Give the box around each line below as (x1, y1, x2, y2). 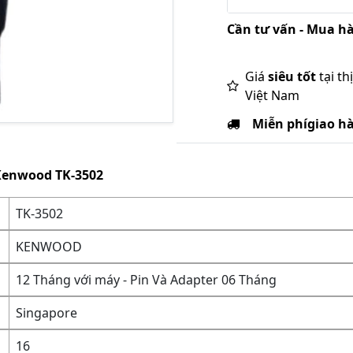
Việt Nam (245, 87, 299, 104)
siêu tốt (268, 68, 316, 85)
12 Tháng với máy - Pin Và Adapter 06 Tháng (16, 271, 277, 288)
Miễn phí (252, 115, 307, 132)
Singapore (16, 304, 78, 321)
